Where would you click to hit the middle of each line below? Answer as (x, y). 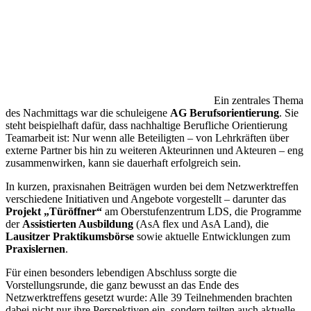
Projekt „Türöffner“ (54, 211)
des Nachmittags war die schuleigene (88, 112)
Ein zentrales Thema (259, 100)
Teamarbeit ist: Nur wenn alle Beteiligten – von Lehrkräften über (147, 137)
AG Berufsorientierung (225, 112)
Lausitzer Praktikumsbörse (70, 236)
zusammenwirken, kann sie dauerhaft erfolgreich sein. (123, 162)
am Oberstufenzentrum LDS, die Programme (202, 211)
